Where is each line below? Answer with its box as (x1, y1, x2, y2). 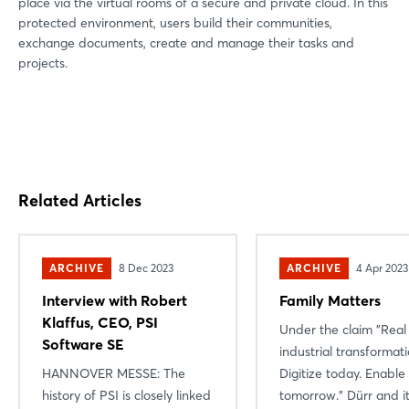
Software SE (42, 334, 124, 353)
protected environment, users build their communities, (18, 14, 332, 31)
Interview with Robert (42, 290, 187, 309)
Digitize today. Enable (279, 364, 405, 382)
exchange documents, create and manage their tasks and (18, 34, 354, 51)
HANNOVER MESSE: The (42, 364, 185, 382)
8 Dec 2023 (119, 260, 173, 275)
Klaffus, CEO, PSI (42, 312, 158, 331)
